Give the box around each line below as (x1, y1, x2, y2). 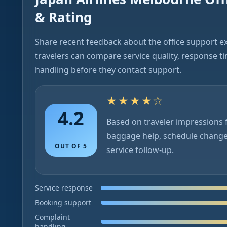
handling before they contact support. (35, 64, 181, 75)
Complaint (35, 212, 70, 222)
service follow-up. (106, 144, 174, 156)
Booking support (35, 198, 91, 207)
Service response (35, 183, 93, 193)
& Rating (35, 8, 92, 26)
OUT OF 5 (55, 142, 87, 150)
